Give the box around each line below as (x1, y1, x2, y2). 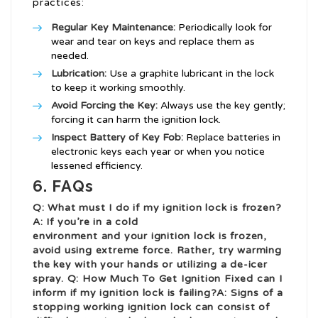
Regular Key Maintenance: (51, 21, 175, 34)
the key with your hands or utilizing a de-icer (33, 258, 268, 271)
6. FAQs (33, 177, 94, 196)
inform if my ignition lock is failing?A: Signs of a (33, 287, 283, 300)
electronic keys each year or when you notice (51, 146, 265, 158)
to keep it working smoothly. (51, 82, 185, 94)
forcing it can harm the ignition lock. (51, 114, 221, 126)
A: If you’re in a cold (33, 216, 138, 229)
